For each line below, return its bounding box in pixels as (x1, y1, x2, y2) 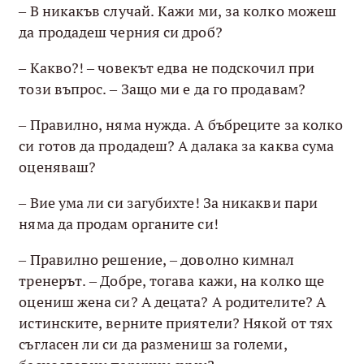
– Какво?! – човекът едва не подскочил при (19, 58, 315, 77)
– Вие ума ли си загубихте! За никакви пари (19, 193, 318, 212)
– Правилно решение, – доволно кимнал (19, 249, 295, 269)
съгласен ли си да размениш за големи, (19, 334, 288, 353)
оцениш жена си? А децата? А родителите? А (19, 292, 327, 311)
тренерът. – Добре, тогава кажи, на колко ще (19, 271, 325, 290)
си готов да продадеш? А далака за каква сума (19, 136, 335, 155)
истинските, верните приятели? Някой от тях (19, 313, 333, 332)
